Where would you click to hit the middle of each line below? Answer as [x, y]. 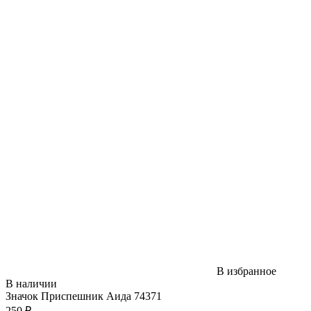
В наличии [31, 283]
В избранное [246, 271]
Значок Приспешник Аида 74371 [92, 296]
